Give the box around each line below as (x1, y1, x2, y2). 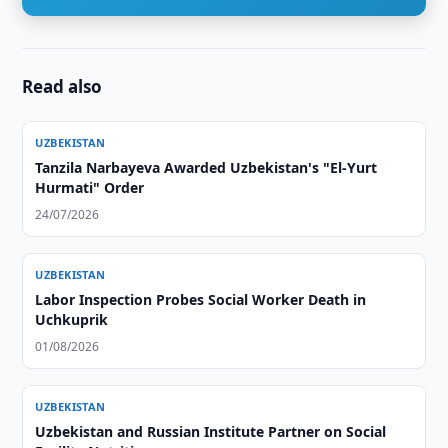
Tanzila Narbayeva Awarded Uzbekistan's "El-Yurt (35, 158, 378, 177)
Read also (22, 75, 103, 98)
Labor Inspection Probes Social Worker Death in (35, 290, 367, 309)
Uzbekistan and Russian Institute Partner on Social (35, 422, 387, 441)
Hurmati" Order (35, 178, 145, 197)
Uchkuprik (35, 310, 109, 329)
